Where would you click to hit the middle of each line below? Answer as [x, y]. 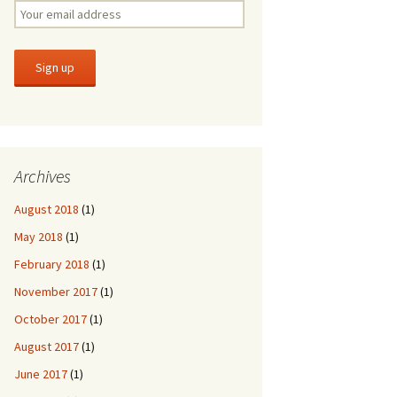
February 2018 [52, 264]
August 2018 [47, 209]
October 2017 [51, 319]
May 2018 [39, 237]
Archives [43, 176]
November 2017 [56, 292]
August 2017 [47, 346]
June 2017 [41, 374]
